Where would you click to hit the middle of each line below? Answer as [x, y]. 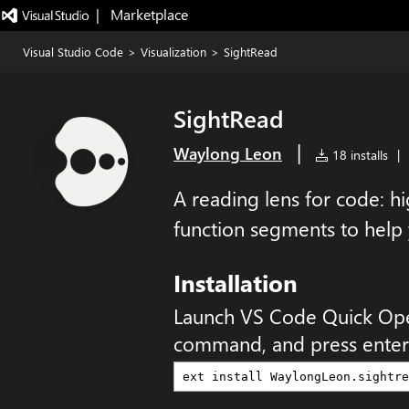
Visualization [173, 52]
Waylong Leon [228, 153]
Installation [236, 282]
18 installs [358, 155]
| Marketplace [142, 14]
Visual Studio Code [73, 52]
